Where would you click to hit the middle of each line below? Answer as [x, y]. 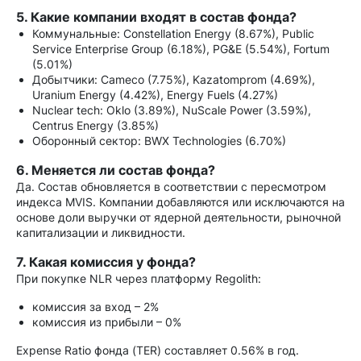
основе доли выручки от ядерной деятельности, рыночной [178, 217]
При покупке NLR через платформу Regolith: [139, 278]
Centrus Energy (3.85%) [95, 125]
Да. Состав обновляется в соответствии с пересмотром [171, 187]
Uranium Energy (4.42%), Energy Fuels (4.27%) [155, 95]
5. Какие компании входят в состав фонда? [156, 17]
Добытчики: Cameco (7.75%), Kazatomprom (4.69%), [174, 79]
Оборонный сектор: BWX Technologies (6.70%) [159, 141]
